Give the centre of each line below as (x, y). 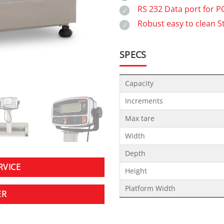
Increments (144, 100)
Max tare (140, 118)
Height (136, 170)
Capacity (139, 83)
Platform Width (150, 188)
